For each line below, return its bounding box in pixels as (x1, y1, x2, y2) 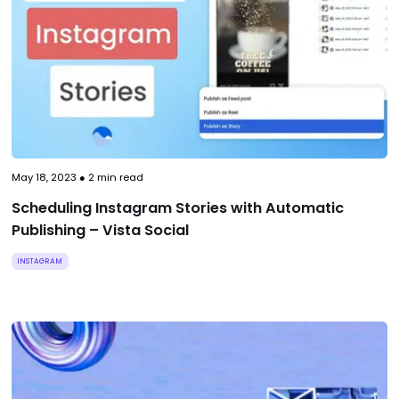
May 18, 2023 (11, 169, 77, 184)
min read (94, 169, 143, 184)
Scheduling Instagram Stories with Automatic (11, 197, 344, 218)
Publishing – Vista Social (11, 219, 189, 240)
